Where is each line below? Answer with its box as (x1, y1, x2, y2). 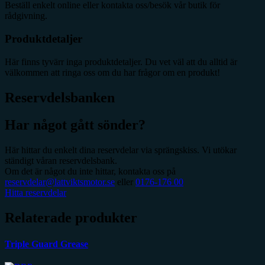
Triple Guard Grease (5, 238, 88, 249)
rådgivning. (5, 11, 47, 21)
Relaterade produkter (5, 210, 137, 226)
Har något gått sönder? (5, 117, 146, 133)
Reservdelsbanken (5, 89, 115, 105)
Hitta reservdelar (5, 188, 66, 198)
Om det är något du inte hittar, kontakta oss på (5, 166, 176, 177)
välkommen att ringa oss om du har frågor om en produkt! (5, 67, 220, 77)
